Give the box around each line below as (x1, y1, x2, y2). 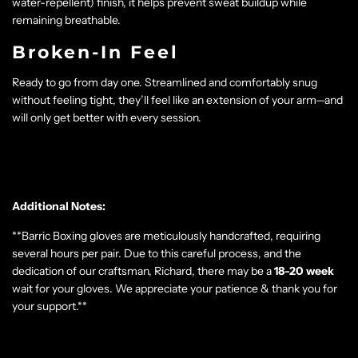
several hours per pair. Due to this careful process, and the (12, 245, 301, 261)
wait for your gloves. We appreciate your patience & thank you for (12, 280, 337, 296)
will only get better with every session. (12, 109, 201, 125)
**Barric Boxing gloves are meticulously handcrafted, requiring (12, 228, 320, 243)
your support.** (12, 298, 87, 313)
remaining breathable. (12, 12, 121, 27)
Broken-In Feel (12, 41, 179, 63)
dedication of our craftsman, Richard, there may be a (12, 263, 274, 278)
